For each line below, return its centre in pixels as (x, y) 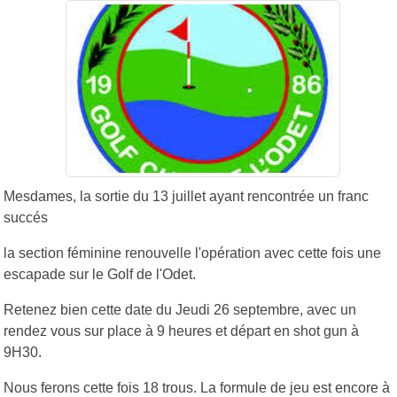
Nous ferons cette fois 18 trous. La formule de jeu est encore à (197, 387)
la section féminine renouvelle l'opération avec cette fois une (192, 253)
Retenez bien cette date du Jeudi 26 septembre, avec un (180, 309)
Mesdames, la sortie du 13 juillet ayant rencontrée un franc (186, 196)
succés (26, 217)
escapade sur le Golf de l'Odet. (100, 274)
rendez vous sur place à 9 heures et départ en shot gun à (181, 331)
